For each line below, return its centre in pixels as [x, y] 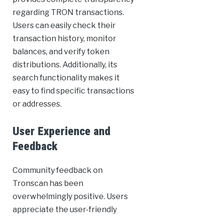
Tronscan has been [48, 184]
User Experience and [61, 132]
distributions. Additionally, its [65, 65]
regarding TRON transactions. [68, 13]
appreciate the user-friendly [64, 210]
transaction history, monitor [64, 39]
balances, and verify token [61, 52]
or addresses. [37, 104]
